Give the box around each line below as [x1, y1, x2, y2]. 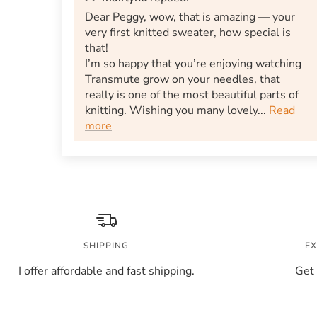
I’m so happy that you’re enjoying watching [85, 56, 301, 72]
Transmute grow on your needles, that [85, 71, 280, 88]
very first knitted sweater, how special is [85, 25, 291, 41]
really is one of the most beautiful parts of [85, 87, 299, 103]
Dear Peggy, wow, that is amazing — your [85, 9, 295, 25]
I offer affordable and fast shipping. [18, 263, 195, 279]
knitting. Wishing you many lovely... [85, 103, 269, 119]
